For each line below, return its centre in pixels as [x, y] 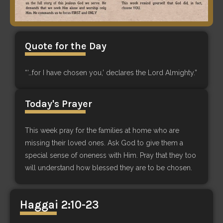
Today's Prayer [58, 104]
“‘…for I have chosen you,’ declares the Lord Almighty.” [111, 72]
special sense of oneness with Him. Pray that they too [111, 155]
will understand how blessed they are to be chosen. [109, 167]
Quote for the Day [66, 46]
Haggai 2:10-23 [59, 205]
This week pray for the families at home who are [102, 130]
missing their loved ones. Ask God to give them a [104, 143]
